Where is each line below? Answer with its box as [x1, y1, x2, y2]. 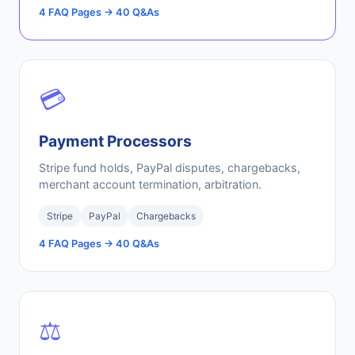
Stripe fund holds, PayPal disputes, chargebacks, [39, 161, 300, 174]
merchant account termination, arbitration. [39, 177, 261, 191]
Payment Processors [39, 132, 192, 151]
